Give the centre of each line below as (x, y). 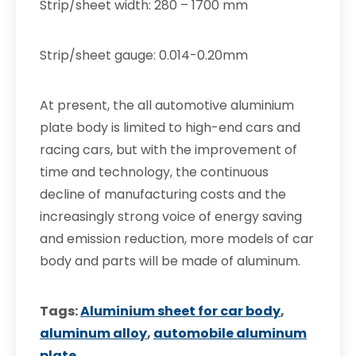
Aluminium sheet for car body (180, 311)
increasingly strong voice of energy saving (171, 217)
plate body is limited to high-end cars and (170, 128)
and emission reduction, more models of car (177, 239)
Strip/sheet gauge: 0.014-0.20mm (144, 55)
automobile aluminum (230, 333)
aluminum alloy (93, 333)
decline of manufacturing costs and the (163, 194)
